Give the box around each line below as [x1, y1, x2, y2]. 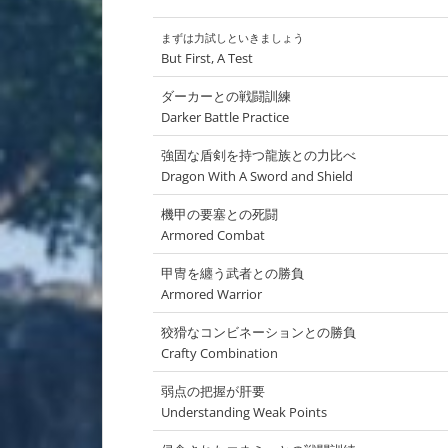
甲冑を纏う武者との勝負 [161, 264, 304, 283]
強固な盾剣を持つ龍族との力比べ [161, 146, 356, 165]
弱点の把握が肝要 [161, 382, 265, 401]
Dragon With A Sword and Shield [161, 167, 353, 186]
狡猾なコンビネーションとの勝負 [161, 323, 356, 342]
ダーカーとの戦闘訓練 [161, 87, 291, 106]
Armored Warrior [161, 285, 262, 304]
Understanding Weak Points [161, 403, 327, 422]
